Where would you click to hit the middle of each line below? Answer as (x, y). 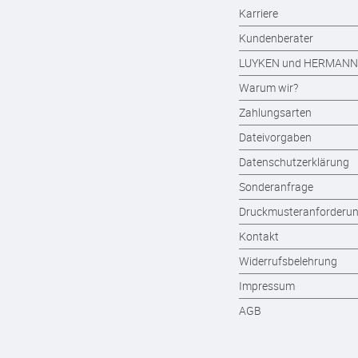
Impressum (267, 286)
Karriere (259, 13)
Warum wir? (268, 88)
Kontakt (259, 236)
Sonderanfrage (276, 187)
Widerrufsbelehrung (288, 261)
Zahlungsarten (275, 112)
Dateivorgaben (275, 137)
